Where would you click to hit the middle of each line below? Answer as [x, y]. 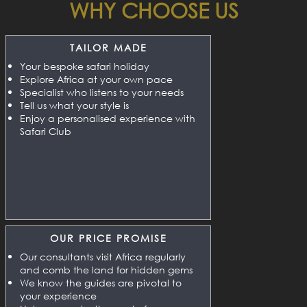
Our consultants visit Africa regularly [103, 256]
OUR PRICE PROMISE [108, 238]
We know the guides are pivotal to [101, 282]
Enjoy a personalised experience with [108, 118]
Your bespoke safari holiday [85, 66]
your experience [58, 295]
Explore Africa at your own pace [96, 79]
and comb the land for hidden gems [106, 269]
